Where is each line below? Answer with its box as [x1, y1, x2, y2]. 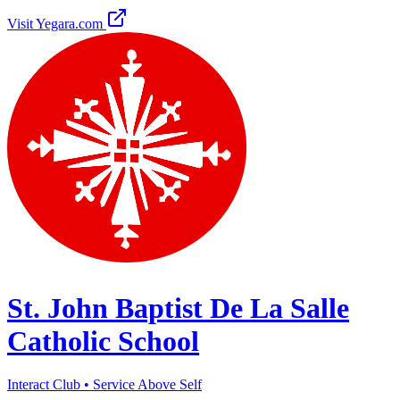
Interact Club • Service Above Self [7, 377, 202, 393]
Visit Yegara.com [7, 16, 106, 32]
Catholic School [7, 324, 199, 357]
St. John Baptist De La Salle [7, 291, 349, 324]
